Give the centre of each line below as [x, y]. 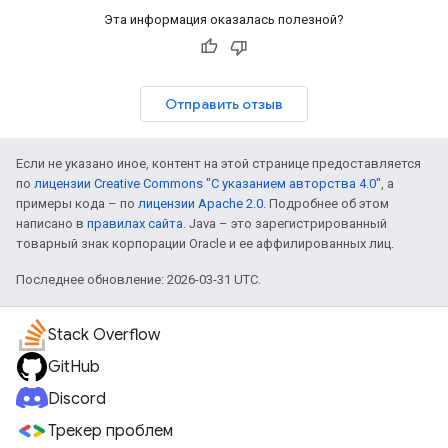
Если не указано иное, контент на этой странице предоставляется [218, 163]
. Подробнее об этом [326, 203]
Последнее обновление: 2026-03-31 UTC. [138, 279]
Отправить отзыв [224, 104]
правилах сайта [135, 223]
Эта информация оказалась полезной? [224, 19]
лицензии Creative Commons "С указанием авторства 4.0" [207, 183]
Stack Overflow [104, 335]
